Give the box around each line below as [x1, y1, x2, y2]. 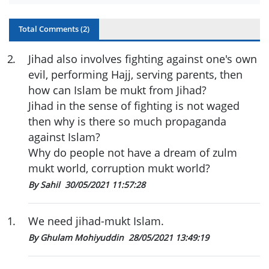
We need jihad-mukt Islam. [28, 213, 164, 228]
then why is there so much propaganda [28, 113, 226, 128]
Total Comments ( [19, 23, 83, 34]
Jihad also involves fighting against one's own [28, 51, 257, 66]
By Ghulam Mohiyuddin [28, 231, 126, 243]
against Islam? [28, 129, 103, 144]
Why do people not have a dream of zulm [28, 145, 237, 160]
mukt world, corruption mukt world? [28, 160, 213, 175]
